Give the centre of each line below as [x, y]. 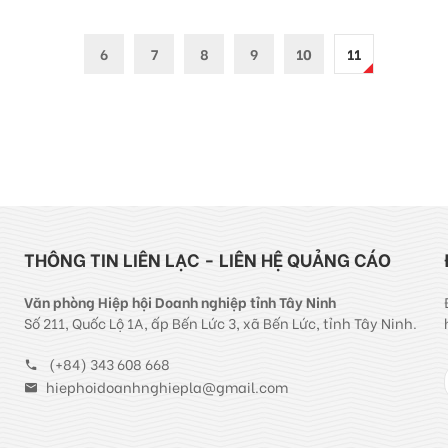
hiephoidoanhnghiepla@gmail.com [166, 386]
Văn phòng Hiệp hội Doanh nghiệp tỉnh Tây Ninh [179, 301]
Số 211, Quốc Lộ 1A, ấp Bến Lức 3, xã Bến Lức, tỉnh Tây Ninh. [220, 322]
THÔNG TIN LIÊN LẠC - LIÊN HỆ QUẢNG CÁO [207, 258]
